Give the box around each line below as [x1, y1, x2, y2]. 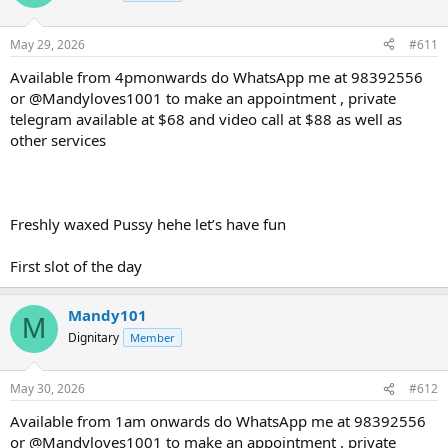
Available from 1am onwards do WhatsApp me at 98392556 [10, 411, 426, 431]
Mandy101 [68, 304, 147, 325]
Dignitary [68, 328, 119, 346]
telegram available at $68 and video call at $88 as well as [10, 108, 402, 129]
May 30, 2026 [10, 380, 85, 397]
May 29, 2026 [10, 35, 85, 53]
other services [10, 129, 106, 150]
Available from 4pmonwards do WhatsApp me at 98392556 [10, 66, 423, 87]
